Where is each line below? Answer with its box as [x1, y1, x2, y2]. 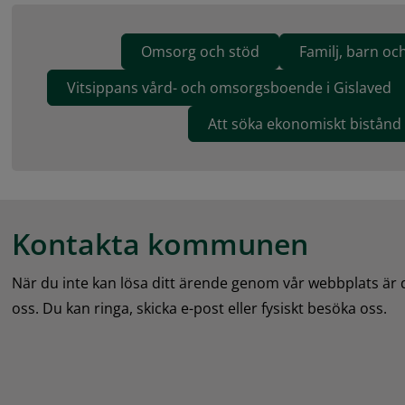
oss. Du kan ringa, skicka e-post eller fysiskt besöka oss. [12, 298, 388, 319]
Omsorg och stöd [140, 42, 259, 62]
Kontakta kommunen [12, 224, 309, 264]
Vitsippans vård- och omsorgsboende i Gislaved [67, 78, 392, 99]
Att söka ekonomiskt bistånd [208, 114, 402, 135]
